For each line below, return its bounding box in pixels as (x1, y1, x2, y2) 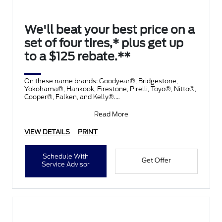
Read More (94, 111, 128, 118)
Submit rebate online (24, 109, 91, 117)
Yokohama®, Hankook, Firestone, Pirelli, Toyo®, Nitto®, (24, 85, 197, 93)
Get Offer (141, 157, 171, 165)
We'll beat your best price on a (24, 23, 195, 37)
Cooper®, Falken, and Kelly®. (24, 93, 116, 101)
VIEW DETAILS (24, 128, 70, 136)
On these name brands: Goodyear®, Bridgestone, (24, 77, 178, 85)
